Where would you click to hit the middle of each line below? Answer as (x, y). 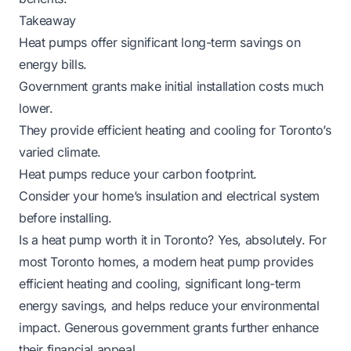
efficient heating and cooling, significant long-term (160, 283)
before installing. (65, 217)
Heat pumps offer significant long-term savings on (160, 42)
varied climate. (60, 152)
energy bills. (53, 64)
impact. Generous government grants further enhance (169, 327)
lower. (36, 108)
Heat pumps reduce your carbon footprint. (138, 174)
